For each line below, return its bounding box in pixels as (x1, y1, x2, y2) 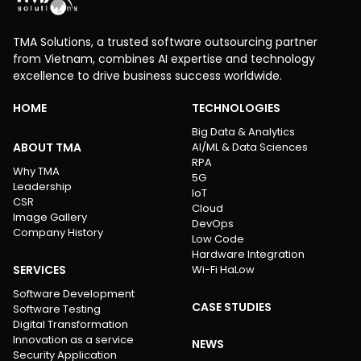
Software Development (13, 285, 135, 301)
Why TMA (13, 163, 60, 179)
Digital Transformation (13, 316, 128, 332)
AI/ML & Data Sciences (192, 139, 308, 155)
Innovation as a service (13, 331, 134, 347)
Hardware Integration (192, 246, 305, 262)
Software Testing (13, 301, 101, 317)
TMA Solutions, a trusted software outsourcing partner (13, 33, 317, 50)
